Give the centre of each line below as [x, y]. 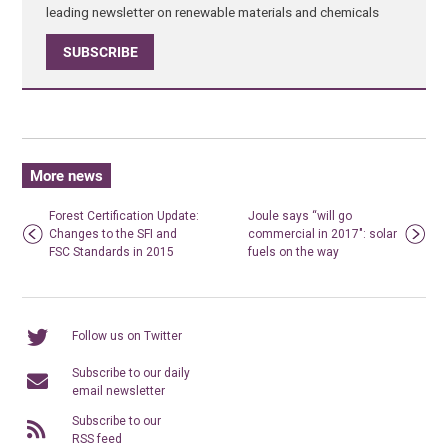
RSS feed [97, 438]
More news [66, 175]
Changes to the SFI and [113, 233]
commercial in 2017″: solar [323, 233]
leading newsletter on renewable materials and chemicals [213, 11]
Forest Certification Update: [124, 215]
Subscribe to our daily [131, 372]
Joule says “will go [300, 215]
